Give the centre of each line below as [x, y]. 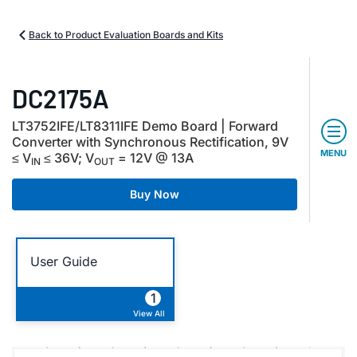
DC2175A [61, 98]
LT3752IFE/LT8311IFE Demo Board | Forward [145, 126]
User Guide [64, 261]
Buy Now [155, 194]
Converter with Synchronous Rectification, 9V [150, 142]
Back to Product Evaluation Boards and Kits [126, 35]
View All [149, 313]
